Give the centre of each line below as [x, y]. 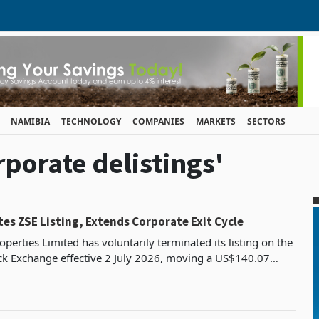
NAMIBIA [30, 121]
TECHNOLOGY [91, 121]
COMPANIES [158, 121]
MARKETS [216, 121]
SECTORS [266, 121]
